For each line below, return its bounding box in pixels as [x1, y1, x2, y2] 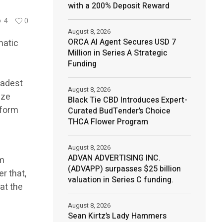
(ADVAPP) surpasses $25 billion [67, 163, 181, 175]
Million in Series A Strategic [67, 47, 167, 59]
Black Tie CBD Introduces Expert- [67, 94, 187, 106]
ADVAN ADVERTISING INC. [67, 152, 161, 164]
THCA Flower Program [67, 116, 148, 128]
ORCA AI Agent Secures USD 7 [67, 36, 176, 48]
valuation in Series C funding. [67, 174, 173, 186]
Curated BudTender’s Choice [67, 105, 170, 117]
